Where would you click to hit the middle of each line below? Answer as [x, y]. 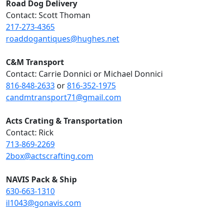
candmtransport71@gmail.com [64, 97]
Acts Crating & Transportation [64, 121]
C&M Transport [35, 62]
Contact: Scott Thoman [48, 15]
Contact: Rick [30, 132]
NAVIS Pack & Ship [41, 179]
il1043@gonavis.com [44, 203]
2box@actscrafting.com [50, 156]
